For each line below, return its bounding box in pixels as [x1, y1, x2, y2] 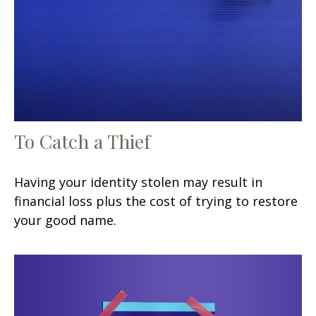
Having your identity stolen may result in [14, 173, 262, 190]
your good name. [14, 211, 116, 229]
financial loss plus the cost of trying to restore [14, 192, 298, 209]
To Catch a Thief [14, 128, 150, 154]
